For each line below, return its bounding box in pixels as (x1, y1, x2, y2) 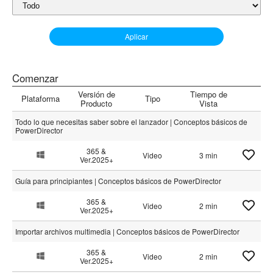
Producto (80, 97, 112, 109)
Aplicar (125, 31, 148, 41)
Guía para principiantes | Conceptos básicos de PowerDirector (15, 175, 221, 186)
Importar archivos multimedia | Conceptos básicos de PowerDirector (15, 226, 239, 236)
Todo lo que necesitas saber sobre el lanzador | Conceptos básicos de (15, 116, 247, 127)
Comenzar (12, 71, 58, 85)
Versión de (77, 88, 115, 100)
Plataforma (21, 93, 60, 104)
